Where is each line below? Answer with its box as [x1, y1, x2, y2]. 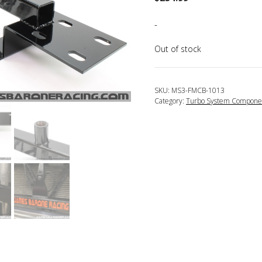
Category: [154, 95, 186, 106]
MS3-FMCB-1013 [171, 85, 225, 95]
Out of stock [154, 43, 201, 54]
